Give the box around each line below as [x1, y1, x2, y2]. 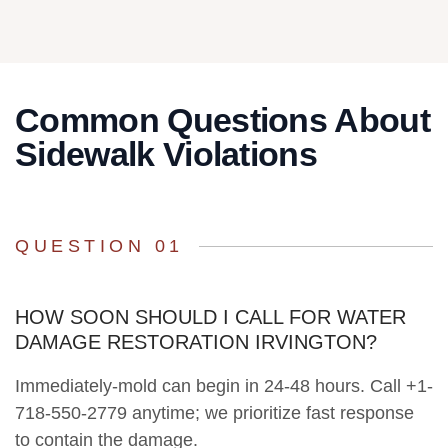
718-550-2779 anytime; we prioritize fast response [15, 403, 414, 424]
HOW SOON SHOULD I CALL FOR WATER [15, 306, 406, 329]
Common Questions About [15, 101, 431, 140]
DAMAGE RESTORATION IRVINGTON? [15, 331, 377, 354]
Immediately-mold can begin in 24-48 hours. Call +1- [15, 376, 433, 397]
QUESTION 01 [15, 236, 184, 257]
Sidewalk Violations [15, 135, 318, 174]
